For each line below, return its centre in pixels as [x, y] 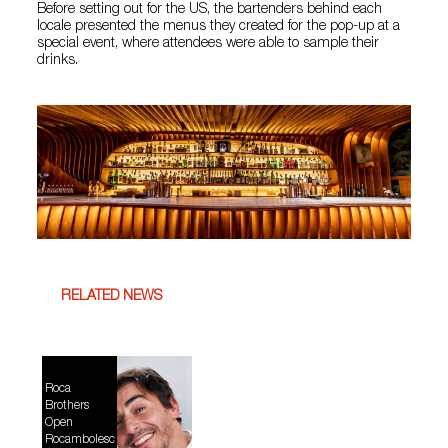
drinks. [58, 61]
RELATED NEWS [112, 296]
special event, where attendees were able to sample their [208, 44]
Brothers [66, 405]
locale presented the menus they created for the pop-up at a [219, 27]
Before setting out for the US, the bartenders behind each [210, 10]
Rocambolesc [79, 439]
